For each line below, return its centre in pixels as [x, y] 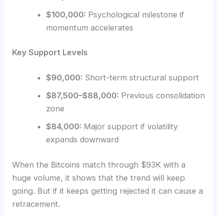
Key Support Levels [50, 53]
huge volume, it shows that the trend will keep [99, 178]
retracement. [36, 204]
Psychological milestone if [135, 14]
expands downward [82, 140]
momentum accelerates [89, 27]
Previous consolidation [162, 96]
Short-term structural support [140, 78]
